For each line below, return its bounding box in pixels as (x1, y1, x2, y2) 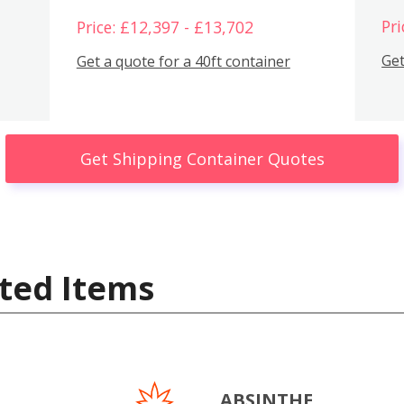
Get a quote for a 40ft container (76, 51, 290, 72)
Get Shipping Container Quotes (79, 147, 325, 170)
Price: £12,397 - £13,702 (76, 15, 253, 38)
